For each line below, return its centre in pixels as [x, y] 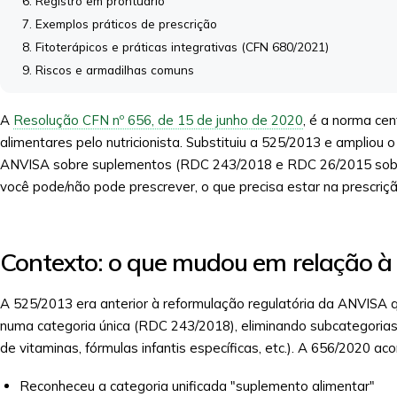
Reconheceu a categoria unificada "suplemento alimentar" [197, 386]
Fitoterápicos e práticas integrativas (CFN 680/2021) [182, 47]
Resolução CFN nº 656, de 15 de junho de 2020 [158, 120]
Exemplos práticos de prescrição [126, 23]
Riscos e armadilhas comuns [115, 70]
